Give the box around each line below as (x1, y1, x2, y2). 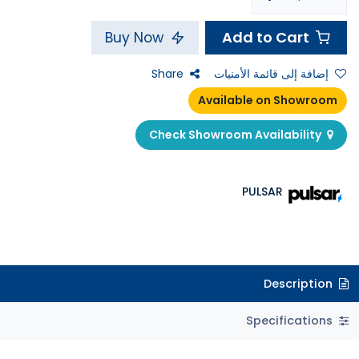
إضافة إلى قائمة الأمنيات (214, 66, 329, 82)
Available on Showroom (197, 92, 337, 109)
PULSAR (242, 183, 283, 200)
